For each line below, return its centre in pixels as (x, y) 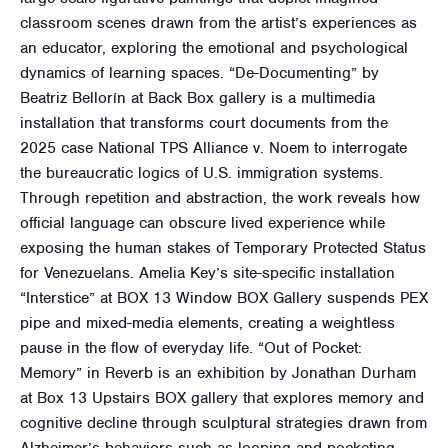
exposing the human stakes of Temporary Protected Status (223, 247)
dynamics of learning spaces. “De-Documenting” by (199, 72)
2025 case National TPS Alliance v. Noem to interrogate (213, 147)
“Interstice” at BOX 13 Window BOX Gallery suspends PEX (224, 297)
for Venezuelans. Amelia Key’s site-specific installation (207, 272)
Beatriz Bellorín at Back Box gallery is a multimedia (197, 97)
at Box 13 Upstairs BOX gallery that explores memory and (222, 397)
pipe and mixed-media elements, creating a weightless (207, 322)
